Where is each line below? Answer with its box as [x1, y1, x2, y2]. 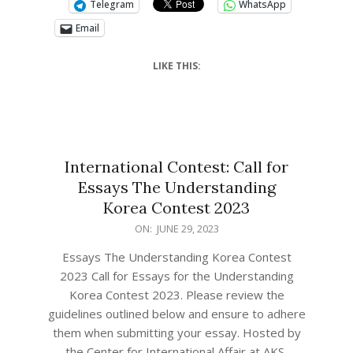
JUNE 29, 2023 [156, 221, 219, 236]
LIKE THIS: [152, 59, 201, 72]
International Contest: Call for [65, 157, 288, 176]
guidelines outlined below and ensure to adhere [47, 306, 306, 321]
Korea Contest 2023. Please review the [69, 287, 284, 303]
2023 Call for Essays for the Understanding [59, 268, 294, 284]
